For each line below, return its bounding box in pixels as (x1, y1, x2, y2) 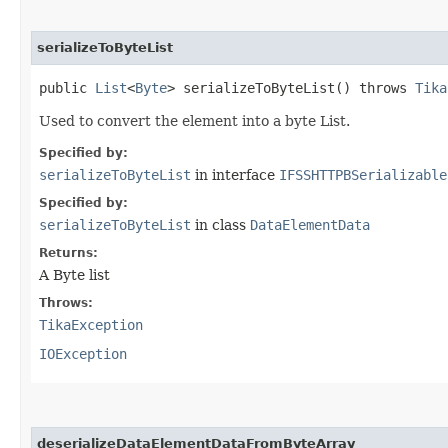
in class (191, 216, 250, 233)
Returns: (39, 245, 98, 260)
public (39, 79, 95, 96)
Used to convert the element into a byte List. (39, 112, 350, 129)
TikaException (39, 316, 143, 333)
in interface (191, 166, 279, 183)
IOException (39, 345, 127, 362)
